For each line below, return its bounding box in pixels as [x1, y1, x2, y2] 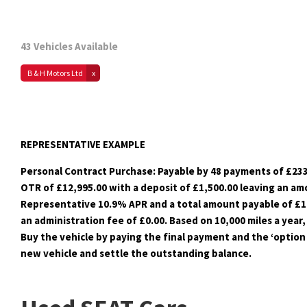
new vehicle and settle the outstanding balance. [21, 247, 251, 260]
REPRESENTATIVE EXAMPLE [21, 138, 145, 151]
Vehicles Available [34, 40, 118, 53]
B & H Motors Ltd [27, 68, 83, 78]
